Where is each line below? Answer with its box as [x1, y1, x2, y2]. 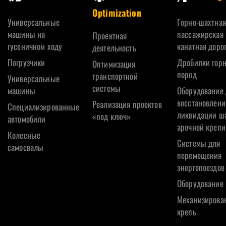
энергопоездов [177, 161, 224, 174]
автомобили [8, 112, 46, 126]
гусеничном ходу [8, 40, 63, 53]
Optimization [92, 6, 141, 20]
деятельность [92, 41, 136, 54]
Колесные [8, 129, 41, 142]
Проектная [92, 29, 127, 42]
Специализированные [8, 100, 80, 114]
